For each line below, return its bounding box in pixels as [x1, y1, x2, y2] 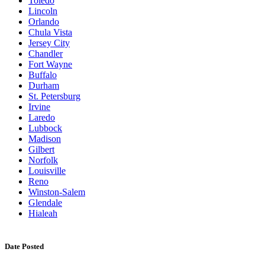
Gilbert [28, 144, 54, 155]
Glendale [28, 198, 62, 208]
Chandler [28, 49, 63, 59]
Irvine [28, 102, 50, 112]
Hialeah [28, 208, 57, 219]
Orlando [28, 17, 59, 27]
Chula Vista [28, 27, 72, 38]
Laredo [28, 112, 55, 123]
